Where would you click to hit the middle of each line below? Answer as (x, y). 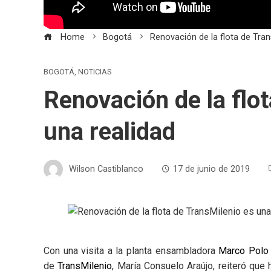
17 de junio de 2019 (211, 169)
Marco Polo (243, 251)
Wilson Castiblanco (106, 169)
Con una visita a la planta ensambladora (131, 251)
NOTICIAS (95, 72)
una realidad (109, 132)
